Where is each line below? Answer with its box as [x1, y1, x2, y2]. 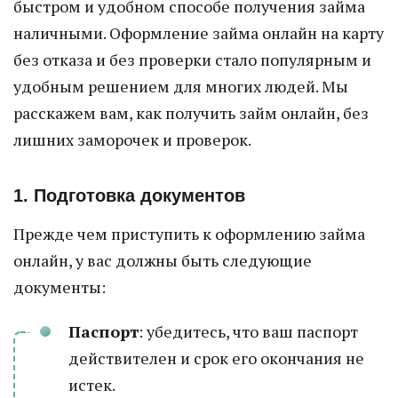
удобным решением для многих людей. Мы [13, 76, 348, 97]
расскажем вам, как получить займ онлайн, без [13, 102, 369, 123]
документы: [13, 276, 106, 298]
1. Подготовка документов [13, 186, 245, 205]
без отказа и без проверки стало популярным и [13, 49, 371, 70]
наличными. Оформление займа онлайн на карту [13, 22, 384, 44]
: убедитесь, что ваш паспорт [139, 321, 358, 342]
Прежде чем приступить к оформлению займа [13, 223, 365, 244]
